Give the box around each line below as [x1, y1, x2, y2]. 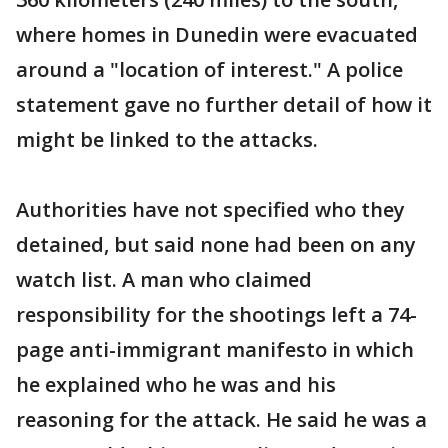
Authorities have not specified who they [16, 195, 405, 223]
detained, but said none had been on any [16, 230, 416, 258]
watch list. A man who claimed [16, 265, 312, 293]
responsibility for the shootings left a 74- [16, 300, 417, 328]
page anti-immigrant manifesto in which [16, 335, 414, 363]
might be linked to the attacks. [16, 125, 318, 153]
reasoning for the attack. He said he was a [16, 405, 427, 433]
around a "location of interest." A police [16, 55, 403, 83]
